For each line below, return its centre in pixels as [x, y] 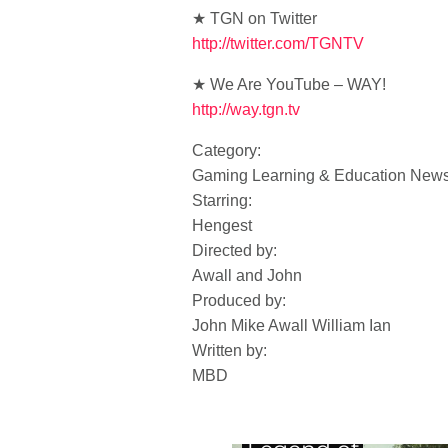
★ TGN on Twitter [254, 18]
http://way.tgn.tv [246, 109]
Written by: [229, 350]
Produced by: [239, 300]
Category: [226, 150]
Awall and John [247, 275]
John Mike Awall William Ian [291, 325]
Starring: [222, 200]
